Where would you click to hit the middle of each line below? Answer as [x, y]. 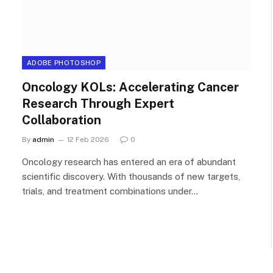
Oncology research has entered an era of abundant [129, 161]
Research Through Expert [98, 103]
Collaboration [62, 120]
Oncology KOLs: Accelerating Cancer [130, 87]
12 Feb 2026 [88, 139]
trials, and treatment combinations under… [110, 191]
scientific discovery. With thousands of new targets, [131, 176]
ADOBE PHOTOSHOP [64, 62]
